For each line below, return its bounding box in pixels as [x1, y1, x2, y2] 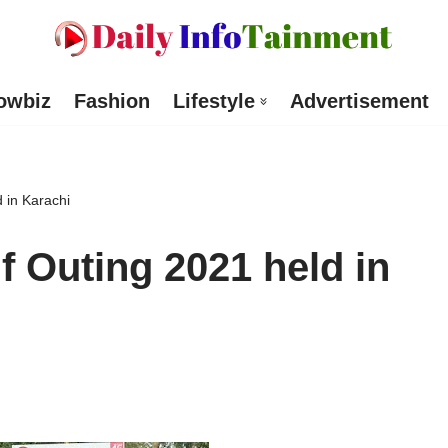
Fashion [73, 90, 150, 113]
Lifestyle [172, 90, 255, 113]
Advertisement [289, 90, 429, 113]
